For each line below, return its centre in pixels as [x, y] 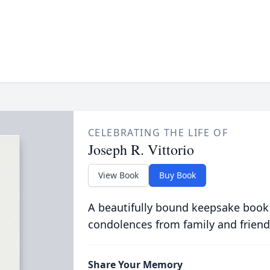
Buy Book [177, 175]
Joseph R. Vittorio [141, 149]
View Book [118, 175]
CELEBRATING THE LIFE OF [158, 133]
